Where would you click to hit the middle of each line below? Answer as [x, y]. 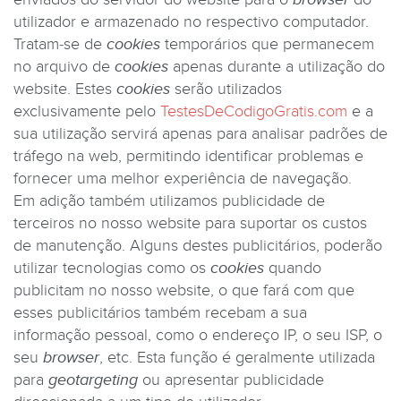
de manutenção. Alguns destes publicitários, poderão [198, 246]
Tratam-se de [60, 44]
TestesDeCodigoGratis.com [254, 111]
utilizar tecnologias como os [112, 268]
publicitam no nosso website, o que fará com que [184, 290]
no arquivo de [64, 67]
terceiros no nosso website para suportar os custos [190, 223]
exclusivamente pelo [87, 111]
